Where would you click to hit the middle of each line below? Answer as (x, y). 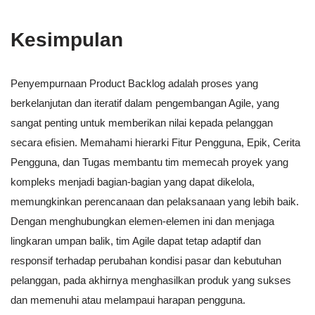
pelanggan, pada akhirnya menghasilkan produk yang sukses (151, 281)
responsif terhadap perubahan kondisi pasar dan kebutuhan (146, 261)
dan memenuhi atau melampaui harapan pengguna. (128, 300)
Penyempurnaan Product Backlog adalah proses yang (134, 84)
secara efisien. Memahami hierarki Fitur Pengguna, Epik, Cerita (155, 143)
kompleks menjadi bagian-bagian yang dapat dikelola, (133, 182)
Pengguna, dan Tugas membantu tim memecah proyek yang (149, 162)
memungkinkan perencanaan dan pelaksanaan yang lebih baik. (155, 202)
